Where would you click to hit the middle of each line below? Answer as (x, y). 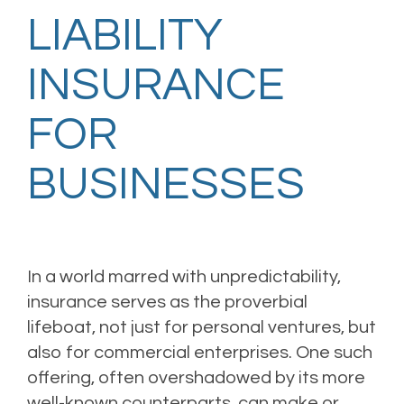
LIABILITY (125, 36)
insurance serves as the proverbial (167, 302)
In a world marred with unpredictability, (184, 277)
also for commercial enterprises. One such (200, 353)
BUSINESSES (166, 185)
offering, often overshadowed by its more (196, 378)
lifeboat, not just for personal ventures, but (202, 327)
